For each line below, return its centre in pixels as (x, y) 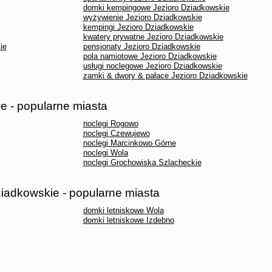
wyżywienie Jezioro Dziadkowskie (142, 17)
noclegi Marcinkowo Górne (129, 143)
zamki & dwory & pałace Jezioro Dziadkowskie (165, 76)
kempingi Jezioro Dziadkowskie (138, 27)
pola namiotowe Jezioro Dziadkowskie (150, 56)
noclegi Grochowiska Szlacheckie (142, 162)
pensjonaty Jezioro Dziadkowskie (141, 46)
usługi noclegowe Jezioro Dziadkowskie (152, 66)
